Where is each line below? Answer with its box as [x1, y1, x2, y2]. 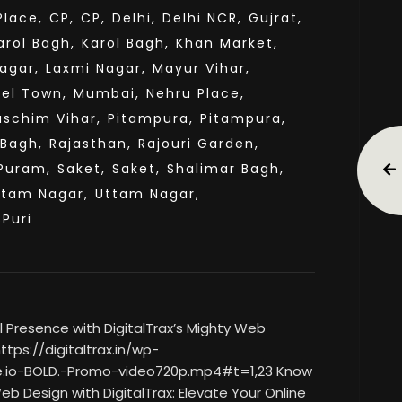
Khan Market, [176, 34, 278, 52]
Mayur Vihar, [153, 59, 250, 77]
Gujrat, [249, 9, 302, 27]
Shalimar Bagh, [167, 160, 284, 178]
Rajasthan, [49, 135, 132, 153]
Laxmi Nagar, [46, 59, 146, 77]
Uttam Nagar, [95, 185, 200, 203]
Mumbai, [74, 84, 140, 102]
